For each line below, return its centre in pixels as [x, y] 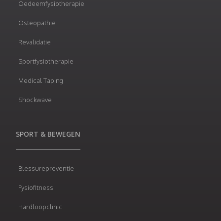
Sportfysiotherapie [46, 61]
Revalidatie [35, 42]
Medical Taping [41, 80]
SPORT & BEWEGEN [48, 134]
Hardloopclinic [40, 206]
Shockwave [35, 99]
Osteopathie [37, 22]
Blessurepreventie [46, 168]
